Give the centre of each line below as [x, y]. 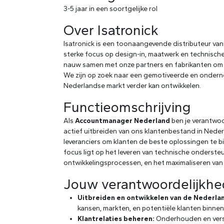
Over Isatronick [111, 30]
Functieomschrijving [127, 107]
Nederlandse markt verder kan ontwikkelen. [132, 85]
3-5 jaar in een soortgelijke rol [110, 8]
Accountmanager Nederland [122, 120]
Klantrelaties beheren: [116, 218]
